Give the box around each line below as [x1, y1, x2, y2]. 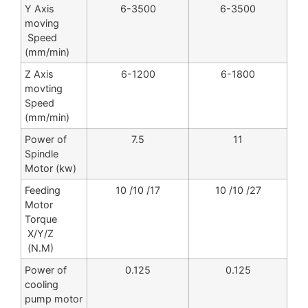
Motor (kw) [25, 162, 76, 175]
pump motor [25, 293, 82, 305]
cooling [25, 278, 58, 291]
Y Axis [25, 3, 54, 15]
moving [25, 17, 59, 30]
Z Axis [25, 68, 54, 80]
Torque [25, 213, 57, 225]
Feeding [25, 184, 60, 197]
